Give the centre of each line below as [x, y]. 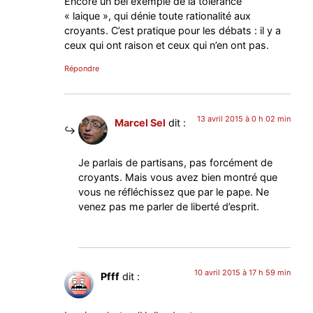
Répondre [82, 69]
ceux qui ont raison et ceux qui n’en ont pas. [167, 45]
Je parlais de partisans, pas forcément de [176, 162]
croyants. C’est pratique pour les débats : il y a [173, 31]
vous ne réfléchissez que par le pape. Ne [174, 191]
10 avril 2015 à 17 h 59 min [242, 272]
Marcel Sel [140, 123]
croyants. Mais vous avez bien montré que [178, 177]
